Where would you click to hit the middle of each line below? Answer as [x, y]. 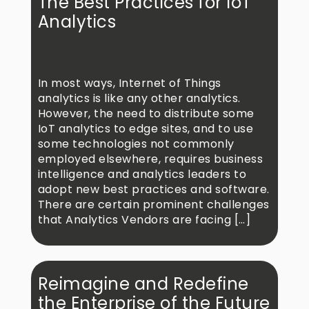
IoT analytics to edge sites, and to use [146, 129]
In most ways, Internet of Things [129, 83]
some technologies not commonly [136, 144]
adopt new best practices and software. [153, 190]
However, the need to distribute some [146, 114]
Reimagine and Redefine [143, 284]
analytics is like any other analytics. [139, 99]
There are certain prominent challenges [153, 205]
